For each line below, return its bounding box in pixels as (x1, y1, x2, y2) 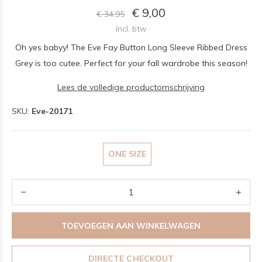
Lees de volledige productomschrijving (57, 82, 205, 92)
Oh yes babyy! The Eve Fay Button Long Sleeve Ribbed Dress (15, 42, 247, 53)
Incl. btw (115, 23, 147, 33)
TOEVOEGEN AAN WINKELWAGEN (61, 220, 201, 231)
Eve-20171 (32, 106, 73, 116)
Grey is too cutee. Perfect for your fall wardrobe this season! (15, 58, 247, 68)
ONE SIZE (108, 149, 146, 159)
